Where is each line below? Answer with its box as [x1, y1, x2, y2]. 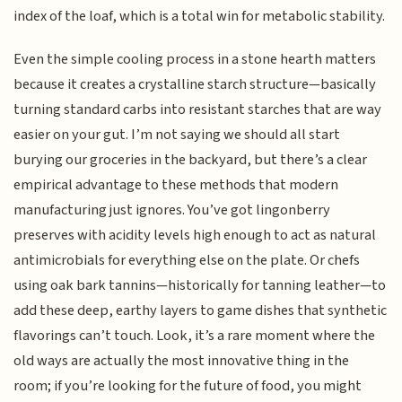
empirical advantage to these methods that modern [13, 174, 339, 197]
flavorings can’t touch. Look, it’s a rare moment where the [13, 325, 376, 347]
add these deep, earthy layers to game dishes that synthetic [13, 300, 388, 322]
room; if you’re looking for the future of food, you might [13, 375, 363, 398]
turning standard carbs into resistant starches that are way [13, 99, 382, 121]
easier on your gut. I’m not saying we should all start [13, 124, 341, 146]
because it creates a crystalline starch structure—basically [13, 74, 377, 96]
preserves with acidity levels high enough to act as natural [13, 224, 377, 247]
